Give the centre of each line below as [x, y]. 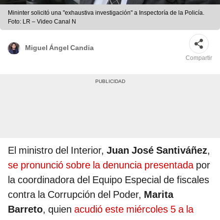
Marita [159, 195]
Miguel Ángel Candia [59, 47]
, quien [58, 209]
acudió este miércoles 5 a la [134, 209]
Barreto [25, 209]
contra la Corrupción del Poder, [76, 195]
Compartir [199, 58]
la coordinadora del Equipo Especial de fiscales [109, 180]
